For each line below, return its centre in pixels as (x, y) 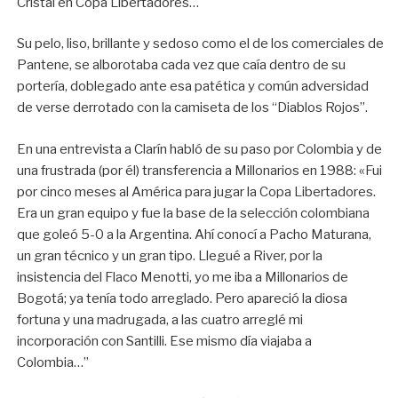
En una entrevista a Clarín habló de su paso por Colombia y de (200, 149)
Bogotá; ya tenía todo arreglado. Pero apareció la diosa (183, 298)
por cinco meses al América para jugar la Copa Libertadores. (197, 191)
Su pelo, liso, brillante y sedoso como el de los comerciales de (201, 44)
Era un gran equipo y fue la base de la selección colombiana (194, 213)
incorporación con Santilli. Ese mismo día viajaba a (165, 341)
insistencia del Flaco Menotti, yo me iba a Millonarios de (183, 277)
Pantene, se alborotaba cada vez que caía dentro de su (182, 65)
